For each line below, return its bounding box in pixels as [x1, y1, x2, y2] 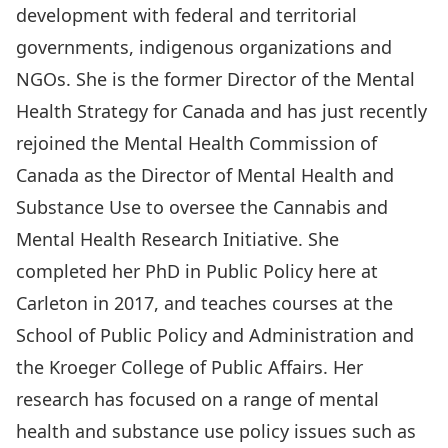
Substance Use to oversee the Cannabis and [16, 195, 388, 219]
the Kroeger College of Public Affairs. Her [16, 355, 363, 379]
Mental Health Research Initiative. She [16, 227, 339, 251]
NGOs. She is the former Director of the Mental [16, 67, 415, 91]
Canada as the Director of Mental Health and [16, 163, 394, 187]
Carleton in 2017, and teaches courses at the [16, 291, 393, 315]
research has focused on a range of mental [16, 387, 379, 411]
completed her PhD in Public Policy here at [16, 259, 378, 283]
